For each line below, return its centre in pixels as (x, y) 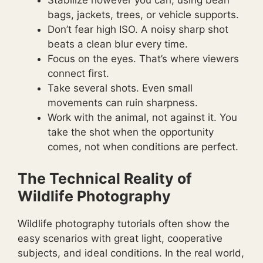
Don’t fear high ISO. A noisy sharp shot (138, 30)
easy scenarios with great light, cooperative (120, 238)
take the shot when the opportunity (131, 132)
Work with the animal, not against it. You (142, 118)
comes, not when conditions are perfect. (143, 147)
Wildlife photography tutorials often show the (124, 223)
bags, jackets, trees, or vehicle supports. (143, 15)
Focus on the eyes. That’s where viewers (143, 59)
